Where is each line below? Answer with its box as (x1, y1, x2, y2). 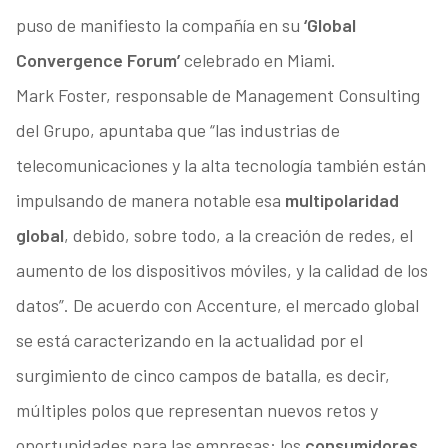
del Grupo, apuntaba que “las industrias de (15, 119, 340, 142)
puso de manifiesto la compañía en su (15, 14, 304, 37)
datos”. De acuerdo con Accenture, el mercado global (15, 294, 419, 317)
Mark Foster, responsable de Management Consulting (15, 84, 420, 107)
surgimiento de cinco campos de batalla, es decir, (15, 364, 390, 387)
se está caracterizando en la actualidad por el (15, 329, 363, 352)
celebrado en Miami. (179, 49, 336, 72)
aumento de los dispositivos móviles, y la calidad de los (15, 259, 428, 282)
